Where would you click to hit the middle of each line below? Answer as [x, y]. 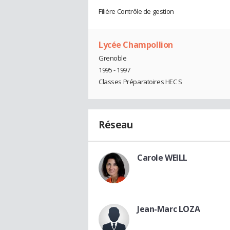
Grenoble [113, 58]
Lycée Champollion [136, 45]
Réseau [116, 124]
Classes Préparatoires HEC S [140, 81]
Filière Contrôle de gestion [136, 12]
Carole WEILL [162, 157]
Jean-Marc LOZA [169, 209]
